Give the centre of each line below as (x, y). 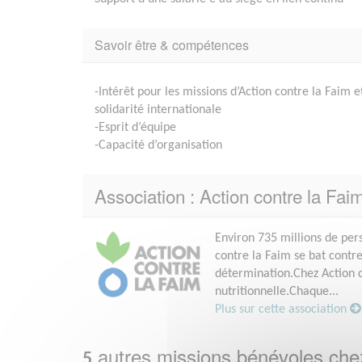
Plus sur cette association (283, 309)
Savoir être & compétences (172, 44)
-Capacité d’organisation (158, 145)
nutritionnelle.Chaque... (277, 291)
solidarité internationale (158, 109)
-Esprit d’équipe (135, 127)
